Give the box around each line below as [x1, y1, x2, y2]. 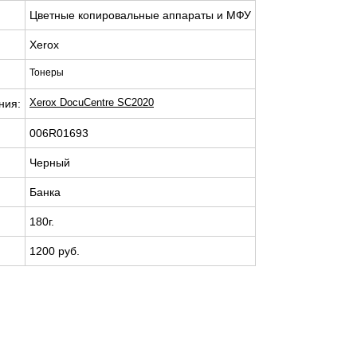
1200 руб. [29, 245, 80, 257]
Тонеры [29, 67, 64, 78]
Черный [29, 156, 70, 169]
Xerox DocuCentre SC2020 [29, 96, 154, 108]
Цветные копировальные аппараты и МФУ [29, 9, 251, 22]
